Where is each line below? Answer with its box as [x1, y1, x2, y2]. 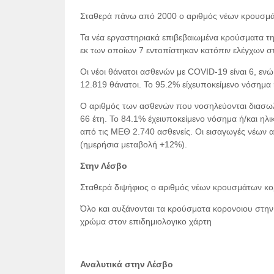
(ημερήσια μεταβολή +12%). [80, 139, 187, 149]
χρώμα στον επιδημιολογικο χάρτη [80, 217, 212, 226]
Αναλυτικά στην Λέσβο [80, 259, 173, 269]
